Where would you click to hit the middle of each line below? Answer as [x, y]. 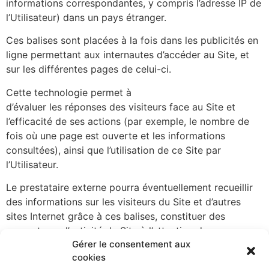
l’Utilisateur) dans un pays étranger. [86, 17]
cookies [89, 257]
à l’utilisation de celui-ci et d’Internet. [89, 260]
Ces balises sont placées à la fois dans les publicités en [132, 41]
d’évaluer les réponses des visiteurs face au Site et [121, 107]
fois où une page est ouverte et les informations [116, 135]
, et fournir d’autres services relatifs [181, 245]
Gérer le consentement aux [131, 244]
